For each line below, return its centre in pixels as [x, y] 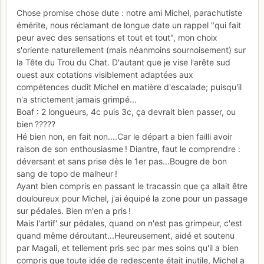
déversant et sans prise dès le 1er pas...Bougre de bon [122, 161]
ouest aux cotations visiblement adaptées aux [105, 74]
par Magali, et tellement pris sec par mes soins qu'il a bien [128, 247]
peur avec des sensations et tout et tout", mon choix [117, 37]
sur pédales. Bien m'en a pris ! [74, 210]
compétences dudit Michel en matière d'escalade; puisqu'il [129, 87]
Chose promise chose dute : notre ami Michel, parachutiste [129, 12]
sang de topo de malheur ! [67, 173]
